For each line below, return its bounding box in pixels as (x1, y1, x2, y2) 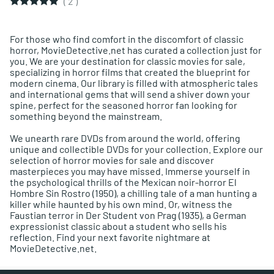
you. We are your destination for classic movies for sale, (10, 55, 245, 67)
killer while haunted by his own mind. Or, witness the (10, 198, 232, 210)
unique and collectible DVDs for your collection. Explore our (10, 143, 263, 155)
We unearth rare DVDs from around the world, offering (10, 132, 240, 144)
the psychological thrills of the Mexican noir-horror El (10, 176, 237, 188)
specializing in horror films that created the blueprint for (10, 66, 250, 78)
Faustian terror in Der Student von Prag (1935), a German (10, 209, 246, 221)
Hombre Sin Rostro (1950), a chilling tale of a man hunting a (10, 187, 257, 199)
